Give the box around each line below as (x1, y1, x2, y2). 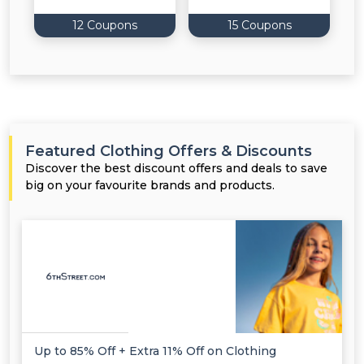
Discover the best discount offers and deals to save (25, 161, 327, 176)
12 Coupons (72, 18, 137, 33)
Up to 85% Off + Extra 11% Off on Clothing (34, 344, 276, 359)
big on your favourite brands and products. (25, 178, 275, 193)
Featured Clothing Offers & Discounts (25, 142, 312, 161)
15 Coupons (227, 18, 292, 33)
